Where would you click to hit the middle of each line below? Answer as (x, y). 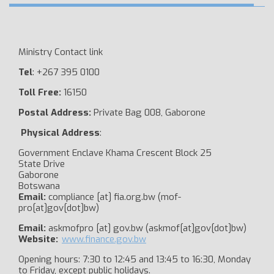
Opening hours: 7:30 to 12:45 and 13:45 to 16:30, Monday (135, 260)
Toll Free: (41, 93)
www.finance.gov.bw (104, 239)
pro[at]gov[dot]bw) (59, 208)
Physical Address (59, 133)
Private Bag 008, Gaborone (150, 113)
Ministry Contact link (61, 52)
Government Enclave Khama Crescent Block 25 (115, 153)
